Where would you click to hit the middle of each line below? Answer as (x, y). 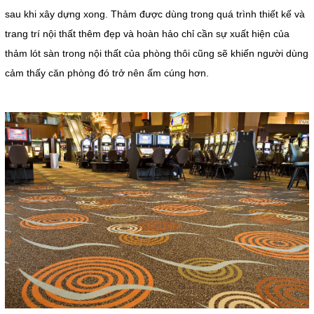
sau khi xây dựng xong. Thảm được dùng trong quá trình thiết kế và (155, 14)
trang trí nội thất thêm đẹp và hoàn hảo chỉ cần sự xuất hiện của (147, 33)
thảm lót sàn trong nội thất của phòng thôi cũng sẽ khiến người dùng (156, 53)
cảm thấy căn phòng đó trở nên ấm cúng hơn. (107, 73)
